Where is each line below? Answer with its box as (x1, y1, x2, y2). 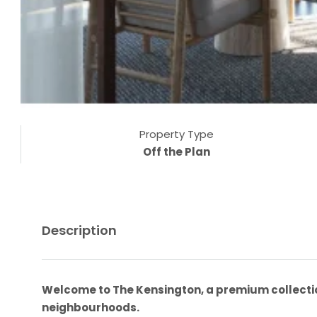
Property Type (139, 126, 214, 142)
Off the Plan (142, 144, 210, 159)
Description (42, 221, 117, 239)
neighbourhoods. (42, 299, 139, 315)
